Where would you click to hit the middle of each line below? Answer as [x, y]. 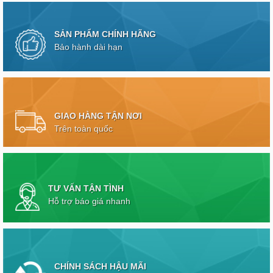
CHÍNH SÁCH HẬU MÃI [100, 267]
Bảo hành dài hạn [88, 48]
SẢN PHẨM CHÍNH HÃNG [105, 35]
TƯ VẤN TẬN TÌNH [86, 189]
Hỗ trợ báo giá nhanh [89, 202]
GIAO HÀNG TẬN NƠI [98, 116]
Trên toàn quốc [83, 129]
